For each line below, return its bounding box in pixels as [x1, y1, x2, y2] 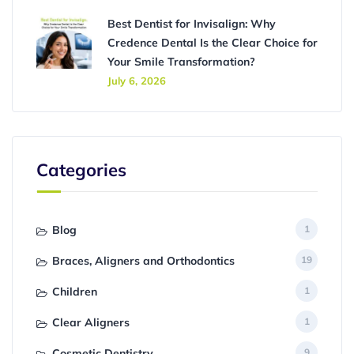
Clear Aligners [52, 315, 130, 330]
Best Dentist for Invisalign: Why [107, 17, 276, 31]
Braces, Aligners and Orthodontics [52, 254, 235, 268]
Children [52, 284, 97, 299]
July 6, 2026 [107, 74, 166, 87]
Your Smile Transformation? [107, 55, 255, 69]
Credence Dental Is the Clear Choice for [107, 36, 318, 50]
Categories [36, 159, 126, 181]
